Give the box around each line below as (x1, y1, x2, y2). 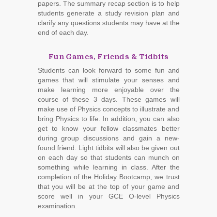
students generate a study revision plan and (37, 9, 180, 17)
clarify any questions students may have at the (37, 18, 180, 27)
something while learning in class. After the (37, 163, 180, 171)
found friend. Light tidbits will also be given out (37, 143, 180, 152)
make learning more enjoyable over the (37, 85, 180, 93)
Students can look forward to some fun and (37, 66, 180, 74)
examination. (37, 201, 77, 210)
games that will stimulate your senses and (37, 76, 180, 84)
